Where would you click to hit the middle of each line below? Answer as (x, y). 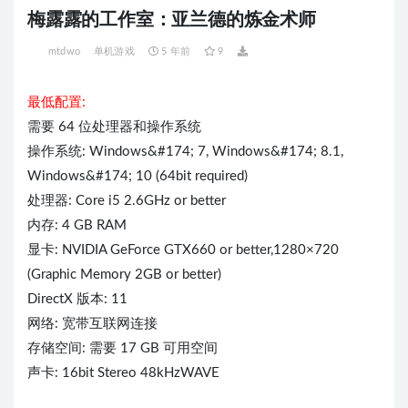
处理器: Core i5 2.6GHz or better (127, 200)
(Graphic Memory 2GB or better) (124, 274)
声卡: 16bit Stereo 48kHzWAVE (123, 372)
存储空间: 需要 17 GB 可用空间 (122, 348)
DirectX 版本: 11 (77, 299)
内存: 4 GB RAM (77, 225)
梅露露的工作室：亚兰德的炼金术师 (172, 20)
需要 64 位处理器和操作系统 (114, 127)
